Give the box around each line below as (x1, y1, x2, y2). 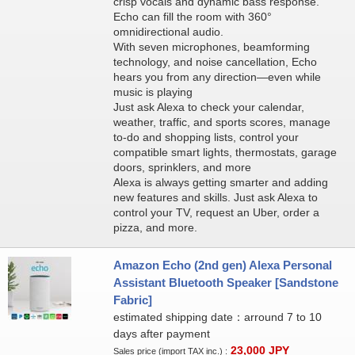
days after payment (113, 327, 210, 340)
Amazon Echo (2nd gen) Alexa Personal (113, 258, 332, 272)
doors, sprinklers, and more (113, 161, 251, 174)
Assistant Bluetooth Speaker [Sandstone (113, 276, 338, 289)
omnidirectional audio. (113, 25, 223, 38)
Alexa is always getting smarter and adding (113, 176, 328, 189)
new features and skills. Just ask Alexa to (113, 191, 318, 204)
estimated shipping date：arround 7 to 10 (113, 311, 322, 323)
